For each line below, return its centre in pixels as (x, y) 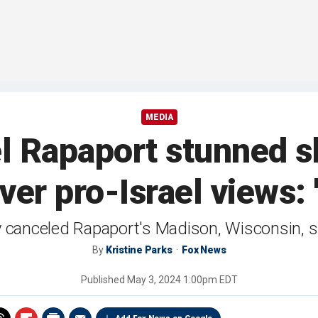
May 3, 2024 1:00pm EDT (182, 280)
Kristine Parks (139, 250)
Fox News (204, 250)
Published (104, 280)
